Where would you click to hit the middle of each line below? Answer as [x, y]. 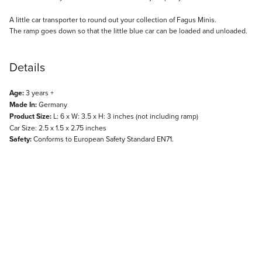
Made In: [23, 105]
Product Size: [30, 117]
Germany [52, 105]
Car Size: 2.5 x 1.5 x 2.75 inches [58, 128]
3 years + [39, 93]
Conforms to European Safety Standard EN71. [103, 139]
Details [27, 67]
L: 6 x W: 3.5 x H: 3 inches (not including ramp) [125, 116]
